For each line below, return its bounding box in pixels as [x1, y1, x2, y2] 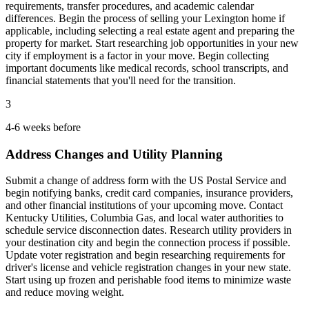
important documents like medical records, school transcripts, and [6, 62, 288, 74]
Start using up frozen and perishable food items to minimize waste [6, 274, 291, 286]
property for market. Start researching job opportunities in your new [6, 37, 299, 49]
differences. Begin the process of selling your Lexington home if [6, 12, 285, 24]
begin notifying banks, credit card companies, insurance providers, [6, 187, 293, 199]
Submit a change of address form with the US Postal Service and [6, 175, 286, 187]
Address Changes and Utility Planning [6, 146, 223, 161]
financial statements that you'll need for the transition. [6, 74, 236, 86]
